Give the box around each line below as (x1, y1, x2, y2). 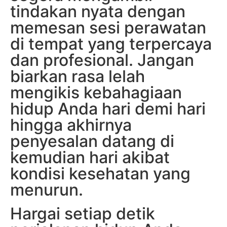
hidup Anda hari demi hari (10, 99, 206, 119)
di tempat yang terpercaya (10, 34, 212, 54)
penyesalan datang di (10, 131, 174, 152)
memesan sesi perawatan (10, 18, 206, 38)
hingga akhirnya (10, 115, 132, 135)
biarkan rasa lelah (10, 66, 145, 87)
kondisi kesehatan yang (10, 164, 191, 184)
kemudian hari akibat (10, 147, 170, 168)
